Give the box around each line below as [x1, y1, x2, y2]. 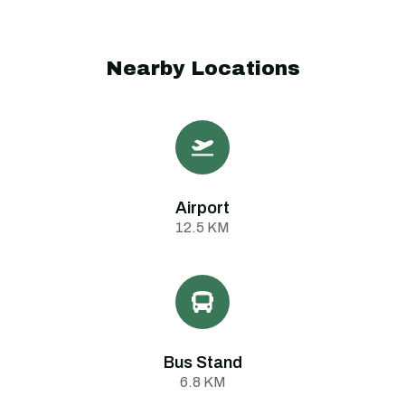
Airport [175, 199, 230, 217]
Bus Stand [163, 353, 242, 372]
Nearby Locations [105, 58, 300, 80]
